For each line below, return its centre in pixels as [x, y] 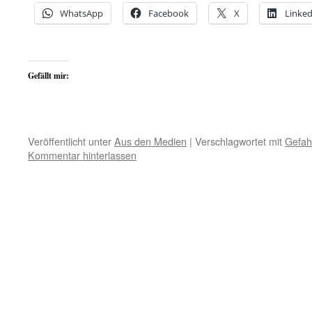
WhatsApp [81, 13]
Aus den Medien [150, 141]
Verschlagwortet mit [239, 141]
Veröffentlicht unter [70, 141]
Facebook [169, 13]
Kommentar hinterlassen [82, 155]
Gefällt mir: [48, 76]
